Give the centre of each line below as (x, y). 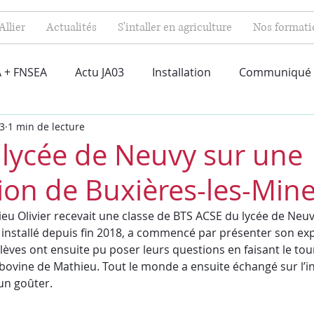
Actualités (71, 27)
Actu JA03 (100, 72)
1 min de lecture (46, 126)
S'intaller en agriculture (175, 27)
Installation (182, 72)
